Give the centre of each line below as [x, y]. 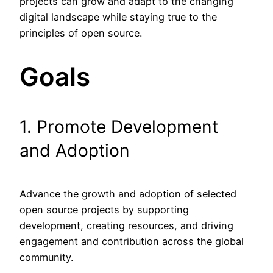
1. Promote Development [119, 126]
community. [46, 257]
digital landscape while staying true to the [118, 17]
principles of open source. [81, 33]
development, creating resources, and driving [126, 225]
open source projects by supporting [104, 209]
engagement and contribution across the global [132, 241]
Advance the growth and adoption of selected [128, 193]
